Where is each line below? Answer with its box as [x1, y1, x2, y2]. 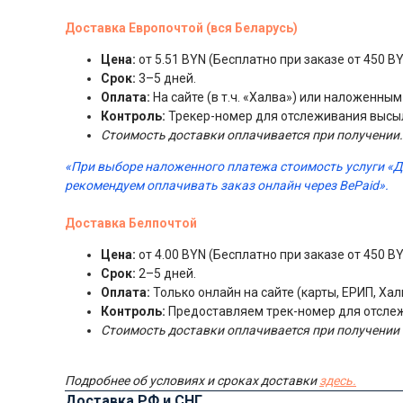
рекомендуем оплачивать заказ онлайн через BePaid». [65, 177, 389, 193]
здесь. [319, 372, 356, 388]
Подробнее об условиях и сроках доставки [65, 372, 319, 388]
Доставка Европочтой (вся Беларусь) [65, 20, 298, 35]
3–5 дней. [136, 70, 196, 85]
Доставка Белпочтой [65, 215, 197, 230]
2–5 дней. [136, 265, 196, 281]
